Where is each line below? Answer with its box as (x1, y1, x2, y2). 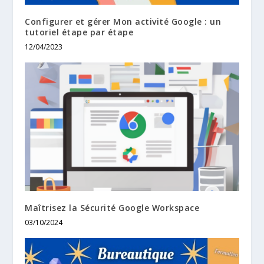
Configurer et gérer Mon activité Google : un (25, 16, 222, 28)
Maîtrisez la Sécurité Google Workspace (25, 202, 200, 213)
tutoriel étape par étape (25, 27, 134, 38)
